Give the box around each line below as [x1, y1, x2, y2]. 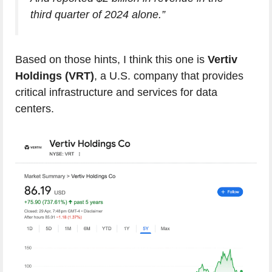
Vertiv [208, 53, 237, 66]
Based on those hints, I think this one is [15, 53, 208, 66]
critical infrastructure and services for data [15, 86, 217, 99]
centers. [15, 103, 54, 115]
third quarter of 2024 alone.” [30, 8, 165, 21]
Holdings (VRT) [15, 70, 94, 83]
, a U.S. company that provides [94, 70, 243, 83]
